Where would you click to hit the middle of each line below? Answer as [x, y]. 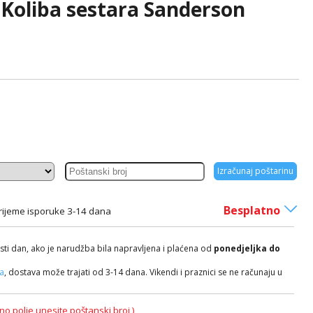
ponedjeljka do [247, 248]
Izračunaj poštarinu [255, 171]
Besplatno [252, 210]
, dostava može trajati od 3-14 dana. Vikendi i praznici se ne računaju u [144, 272]
